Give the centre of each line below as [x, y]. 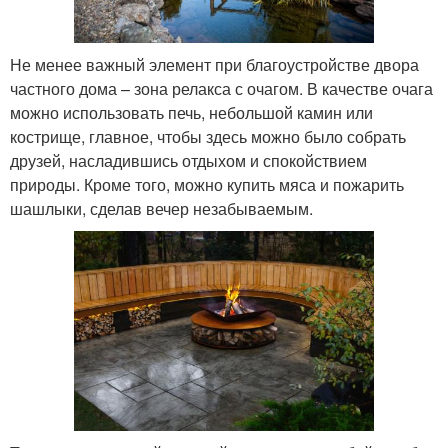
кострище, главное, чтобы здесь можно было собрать [208, 136]
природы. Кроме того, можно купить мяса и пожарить [207, 184]
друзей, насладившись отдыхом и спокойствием [188, 160]
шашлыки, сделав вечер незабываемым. [161, 208]
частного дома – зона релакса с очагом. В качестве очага [221, 88]
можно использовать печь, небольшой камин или [191, 112]
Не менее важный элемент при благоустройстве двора [214, 64]
